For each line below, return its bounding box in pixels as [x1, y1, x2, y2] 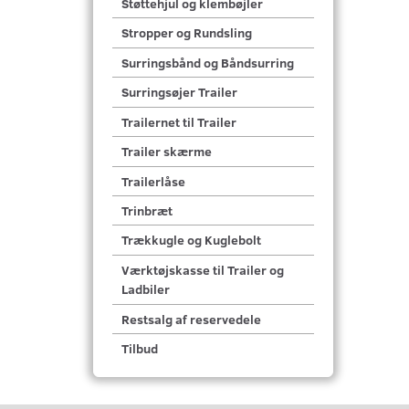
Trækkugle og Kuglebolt [121, 231, 261, 249]
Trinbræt [121, 202, 173, 220]
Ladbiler [121, 280, 170, 299]
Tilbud [121, 340, 158, 358]
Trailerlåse [121, 172, 185, 190]
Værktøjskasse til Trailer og [121, 261, 284, 279]
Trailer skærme [121, 142, 212, 161]
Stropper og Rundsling [121, 24, 252, 42]
